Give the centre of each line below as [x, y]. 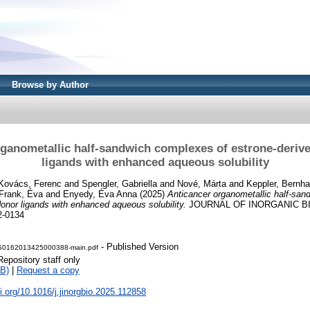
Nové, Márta [202, 183]
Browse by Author [50, 85]
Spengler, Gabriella [119, 183]
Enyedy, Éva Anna [100, 194]
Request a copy [48, 271]
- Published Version [138, 247]
